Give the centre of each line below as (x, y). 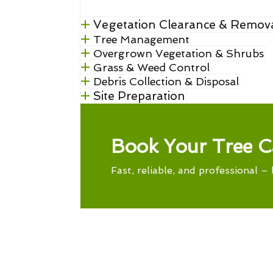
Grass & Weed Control (151, 67)
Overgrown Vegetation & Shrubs (178, 53)
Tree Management (141, 39)
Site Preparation (139, 96)
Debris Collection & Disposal (166, 81)
